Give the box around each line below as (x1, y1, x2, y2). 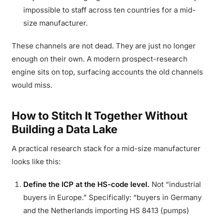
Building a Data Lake (12, 123, 118, 136)
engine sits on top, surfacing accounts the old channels (12, 67, 203, 77)
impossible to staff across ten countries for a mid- (23, 5, 196, 15)
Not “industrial (150, 180, 201, 189)
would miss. (12, 80, 52, 90)
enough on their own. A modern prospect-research (12, 54, 187, 63)
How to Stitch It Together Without (12, 109, 187, 122)
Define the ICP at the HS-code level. (23, 180, 150, 189)
